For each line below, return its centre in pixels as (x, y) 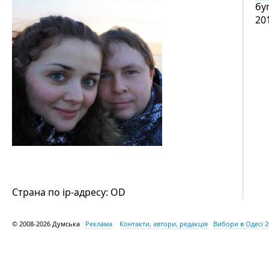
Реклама (99, 224)
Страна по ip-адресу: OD (69, 192)
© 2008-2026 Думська (49, 224)
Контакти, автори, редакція (164, 224)
